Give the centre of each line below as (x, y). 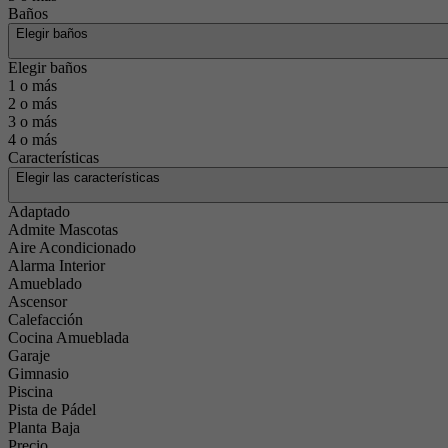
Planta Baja (44, 427)
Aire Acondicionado (72, 247)
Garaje (29, 355)
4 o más (32, 139)
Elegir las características (88, 177)
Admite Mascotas (63, 229)
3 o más (32, 121)
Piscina (30, 391)
